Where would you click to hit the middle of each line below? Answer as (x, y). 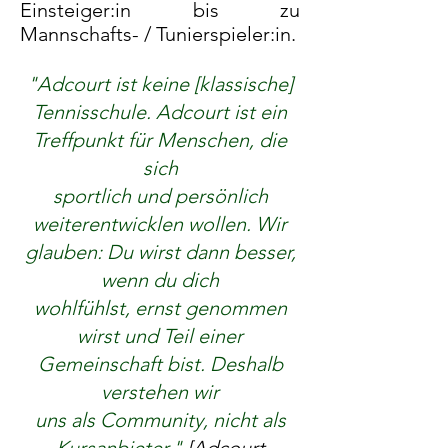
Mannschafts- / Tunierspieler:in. (158, 34)
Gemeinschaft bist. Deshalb (160, 364)
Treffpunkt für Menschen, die (160, 140)
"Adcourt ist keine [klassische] (160, 84)
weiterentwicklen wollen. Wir (160, 224)
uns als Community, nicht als (160, 420)
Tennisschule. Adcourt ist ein (160, 112)
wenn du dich (160, 280)
